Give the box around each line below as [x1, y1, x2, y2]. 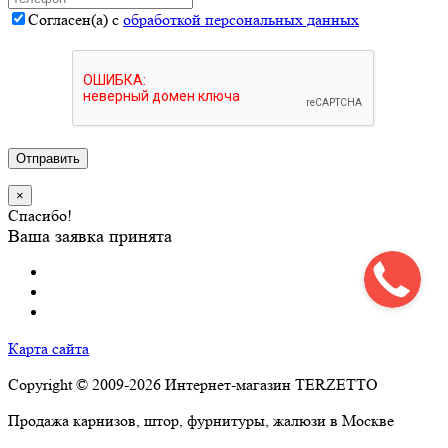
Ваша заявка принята [8, 226, 172, 246]
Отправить [16, 151, 80, 166]
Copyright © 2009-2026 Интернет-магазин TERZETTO [8, 375, 378, 394]
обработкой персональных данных [123, 10, 359, 29]
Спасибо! [8, 206, 72, 225]
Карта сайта [8, 339, 89, 358]
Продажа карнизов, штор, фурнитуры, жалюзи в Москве [8, 411, 394, 430]
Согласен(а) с [28, 10, 123, 29]
